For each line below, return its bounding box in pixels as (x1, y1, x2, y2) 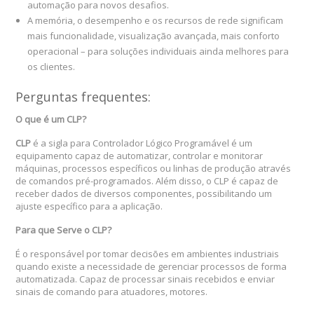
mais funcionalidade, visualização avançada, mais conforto (27, 29, 280, 43)
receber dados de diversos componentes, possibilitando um (15, 187, 273, 200)
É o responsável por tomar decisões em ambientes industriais (15, 247, 280, 261)
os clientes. (27, 60, 76, 74)
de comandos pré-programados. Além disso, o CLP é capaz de (15, 175, 279, 188)
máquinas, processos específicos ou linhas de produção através (15, 162, 292, 175)
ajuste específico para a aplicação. (15, 200, 163, 213)
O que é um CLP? (15, 113, 87, 126)
